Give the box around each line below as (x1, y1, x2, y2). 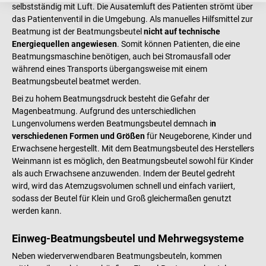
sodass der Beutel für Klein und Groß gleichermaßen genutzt (12, 193, 232, 203)
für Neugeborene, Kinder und (145, 131, 252, 141)
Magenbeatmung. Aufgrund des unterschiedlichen (12, 106, 196, 116)
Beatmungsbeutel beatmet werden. (12, 77, 141, 87)
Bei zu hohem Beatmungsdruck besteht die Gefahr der (12, 93, 210, 103)
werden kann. (12, 205, 62, 216)
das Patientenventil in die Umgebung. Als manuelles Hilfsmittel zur (12, 14, 253, 24)
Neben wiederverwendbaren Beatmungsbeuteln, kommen (12, 251, 222, 261)
